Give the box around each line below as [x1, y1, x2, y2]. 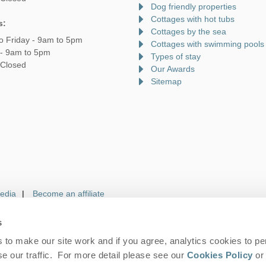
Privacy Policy [113, 240, 158, 249]
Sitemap [151, 76, 182, 86]
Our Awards [151, 64, 195, 74]
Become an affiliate [33, 188, 104, 198]
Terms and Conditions [25, 240, 96, 249]
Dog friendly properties [151, 1, 236, 11]
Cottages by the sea [151, 26, 226, 36]
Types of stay [151, 51, 201, 61]
